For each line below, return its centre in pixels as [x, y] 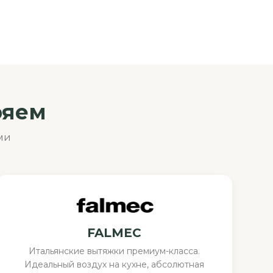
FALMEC [115, 232]
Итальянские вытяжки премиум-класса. [115, 251]
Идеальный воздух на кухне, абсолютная [115, 264]
